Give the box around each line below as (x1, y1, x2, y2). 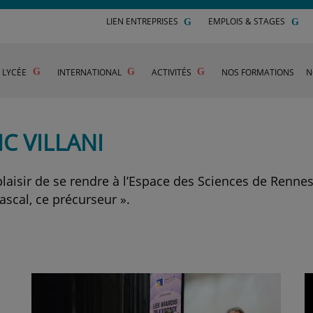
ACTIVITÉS (151, 66, 191, 78)
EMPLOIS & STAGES (208, 15, 285, 27)
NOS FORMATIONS (221, 66, 294, 78)
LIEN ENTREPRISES (105, 15, 178, 27)
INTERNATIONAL (57, 66, 122, 78)
